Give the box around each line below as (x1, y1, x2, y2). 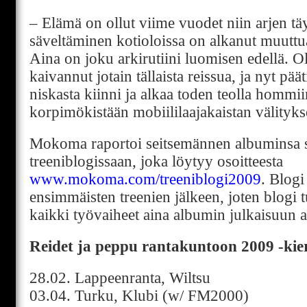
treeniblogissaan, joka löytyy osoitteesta (29, 153, 283, 170)
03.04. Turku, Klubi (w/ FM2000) (29, 287, 249, 304)
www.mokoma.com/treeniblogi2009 (29, 171, 261, 188)
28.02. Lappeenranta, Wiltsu (29, 269, 210, 286)
